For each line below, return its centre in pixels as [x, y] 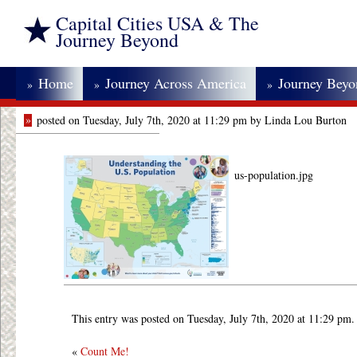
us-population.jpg [274, 175]
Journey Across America [176, 83]
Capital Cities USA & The [157, 23]
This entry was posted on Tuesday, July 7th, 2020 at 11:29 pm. [213, 318]
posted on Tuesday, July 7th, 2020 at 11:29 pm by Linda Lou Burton [192, 120]
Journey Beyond [117, 40]
